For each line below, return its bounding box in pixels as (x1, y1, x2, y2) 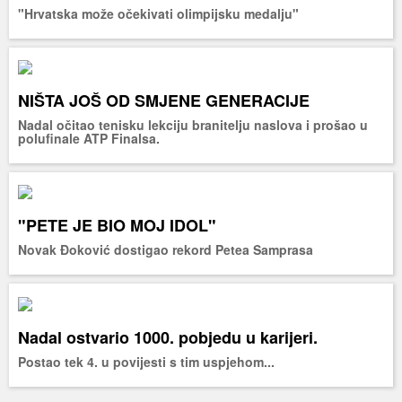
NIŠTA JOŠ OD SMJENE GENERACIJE (18, 88, 310, 112)
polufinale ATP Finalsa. (18, 128, 160, 147)
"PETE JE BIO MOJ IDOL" (18, 214, 216, 238)
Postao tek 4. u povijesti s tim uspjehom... (18, 352, 275, 371)
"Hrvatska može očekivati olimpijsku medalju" (18, 4, 299, 22)
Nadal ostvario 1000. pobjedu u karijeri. (18, 325, 318, 349)
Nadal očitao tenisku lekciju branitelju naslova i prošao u (18, 115, 368, 134)
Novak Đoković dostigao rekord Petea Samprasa (18, 240, 313, 259)
